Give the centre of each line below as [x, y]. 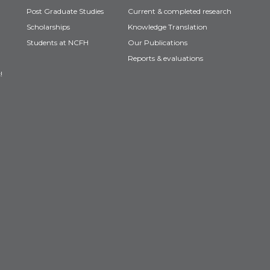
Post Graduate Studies [65, 11]
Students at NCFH [58, 42]
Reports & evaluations [165, 58]
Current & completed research [180, 11]
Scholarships [48, 27]
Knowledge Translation [168, 27]
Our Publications [158, 42]
